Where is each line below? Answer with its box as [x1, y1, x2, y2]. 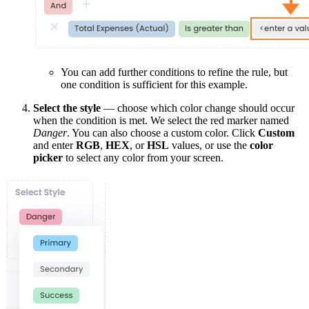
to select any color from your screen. [63, 151, 223, 163]
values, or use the [169, 139, 250, 151]
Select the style [33, 101, 101, 114]
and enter [33, 139, 76, 151]
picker [33, 151, 63, 163]
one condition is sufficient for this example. [61, 78, 248, 90]
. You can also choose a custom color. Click [67, 126, 258, 139]
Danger [33, 126, 67, 139]
